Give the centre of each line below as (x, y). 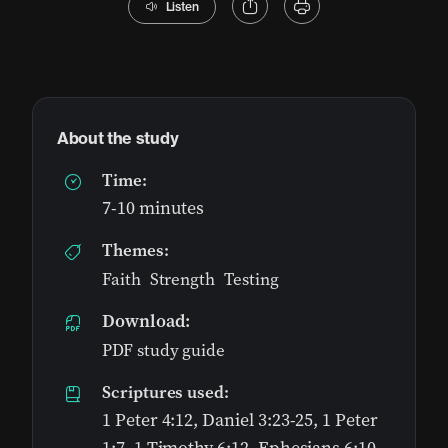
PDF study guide (164, 350)
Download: (146, 321)
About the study (118, 138)
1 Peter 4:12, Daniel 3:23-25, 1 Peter (240, 420)
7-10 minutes (153, 208)
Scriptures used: (166, 392)
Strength (182, 279)
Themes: (135, 250)
